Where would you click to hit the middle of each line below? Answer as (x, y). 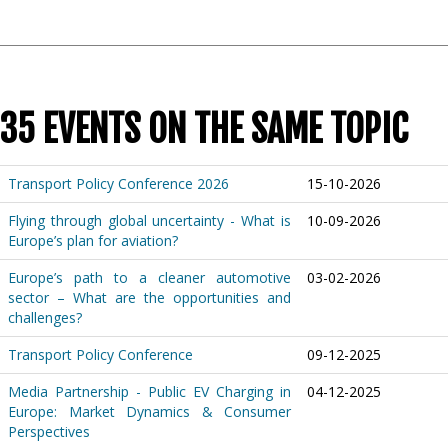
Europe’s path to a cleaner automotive (149, 278)
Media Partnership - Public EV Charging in (149, 392)
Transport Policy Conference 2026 (118, 184)
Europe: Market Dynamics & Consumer (149, 412)
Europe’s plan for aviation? (93, 241)
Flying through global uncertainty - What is (149, 221)
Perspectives (49, 432)
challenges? (45, 318)
